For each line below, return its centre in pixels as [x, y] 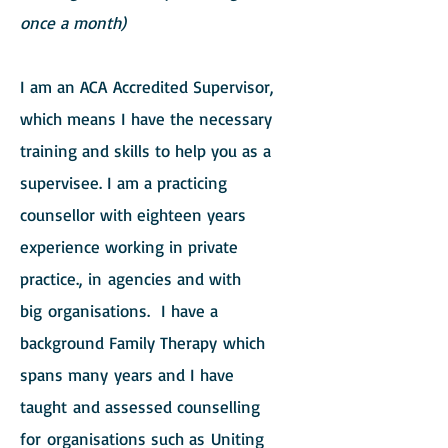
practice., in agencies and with [130, 278]
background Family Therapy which [142, 342]
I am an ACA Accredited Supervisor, [147, 86]
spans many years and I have [127, 374]
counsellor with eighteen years [133, 214]
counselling [218, 406]
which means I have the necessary [146, 118]
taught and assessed [98, 406]
